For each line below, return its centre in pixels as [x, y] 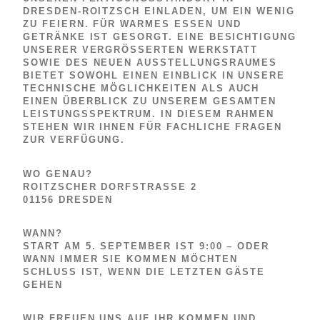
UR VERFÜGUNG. [72, 140]
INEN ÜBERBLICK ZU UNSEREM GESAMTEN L [150, 101]
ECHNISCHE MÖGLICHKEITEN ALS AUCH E [141, 89]
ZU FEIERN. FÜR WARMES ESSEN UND [132, 24]
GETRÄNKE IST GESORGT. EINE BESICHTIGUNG [160, 37]
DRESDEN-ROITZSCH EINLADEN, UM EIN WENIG [159, 11]
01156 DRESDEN [68, 199]
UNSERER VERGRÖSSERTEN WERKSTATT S [140, 50]
